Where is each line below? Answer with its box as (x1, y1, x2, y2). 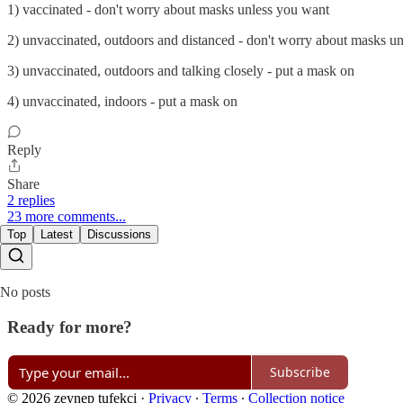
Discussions (87, 228, 151, 242)
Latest (40, 228, 73, 242)
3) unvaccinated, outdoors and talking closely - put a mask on (7, 63, 354, 79)
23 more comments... (7, 209, 126, 225)
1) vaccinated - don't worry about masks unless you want (7, 2, 329, 18)
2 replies (7, 193, 55, 209)
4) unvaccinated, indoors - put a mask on (7, 94, 237, 110)
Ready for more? (7, 317, 132, 336)
